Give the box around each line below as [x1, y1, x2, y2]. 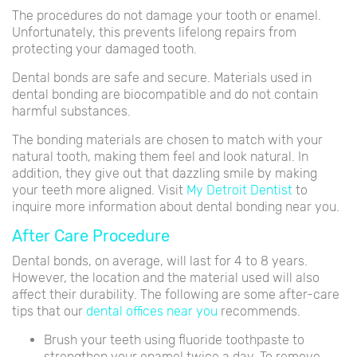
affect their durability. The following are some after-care [12, 286, 339, 302]
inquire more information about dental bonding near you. [12, 198, 339, 214]
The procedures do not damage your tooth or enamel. [12, 7, 321, 23]
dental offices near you [86, 303, 218, 319]
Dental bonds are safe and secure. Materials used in [12, 69, 312, 85]
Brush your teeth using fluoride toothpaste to [44, 331, 304, 347]
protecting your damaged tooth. [12, 41, 197, 57]
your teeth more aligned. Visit [12, 182, 186, 198]
